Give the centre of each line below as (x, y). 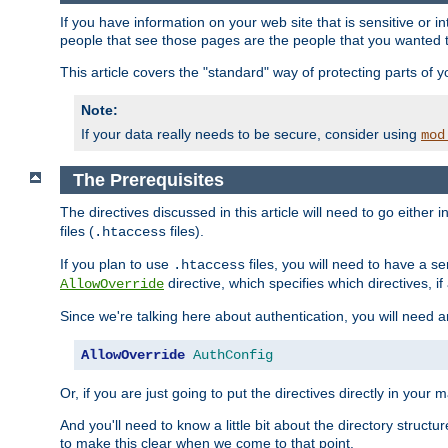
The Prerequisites (150, 179)
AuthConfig (233, 355)
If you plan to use (116, 264)
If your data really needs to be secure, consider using (251, 134)
